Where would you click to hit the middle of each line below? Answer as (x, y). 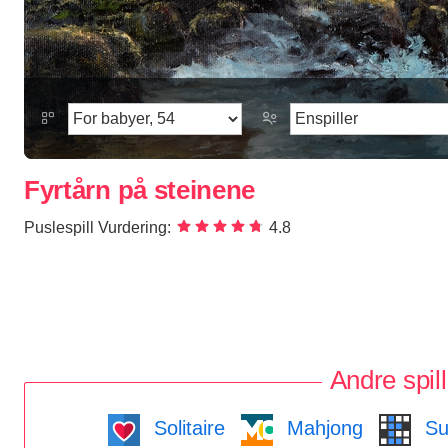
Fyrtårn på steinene (140, 190)
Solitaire (186, 427)
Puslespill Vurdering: (97, 228)
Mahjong (322, 427)
